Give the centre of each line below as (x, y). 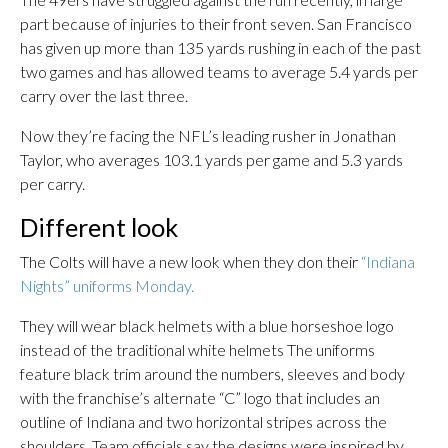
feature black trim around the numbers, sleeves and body (212, 373)
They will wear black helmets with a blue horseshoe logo (207, 325)
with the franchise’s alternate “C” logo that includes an (200, 397)
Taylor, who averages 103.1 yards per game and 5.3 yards (211, 159)
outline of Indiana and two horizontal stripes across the (203, 421)
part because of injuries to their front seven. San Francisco (216, 23)
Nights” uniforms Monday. (107, 285)
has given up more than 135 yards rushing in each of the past (220, 47)
